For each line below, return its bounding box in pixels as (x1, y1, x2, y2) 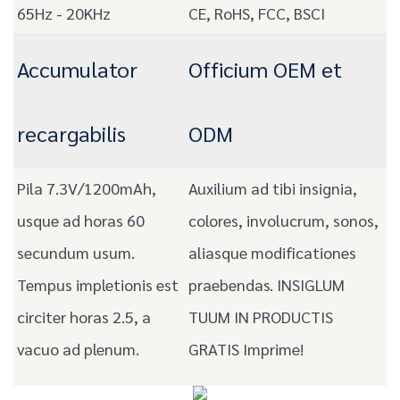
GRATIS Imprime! (188, 338, 304, 360)
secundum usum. (17, 242, 135, 263)
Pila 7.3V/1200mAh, (17, 178, 156, 199)
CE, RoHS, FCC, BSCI (188, 3, 325, 24)
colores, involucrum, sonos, (188, 210, 379, 231)
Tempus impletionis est (17, 274, 179, 296)
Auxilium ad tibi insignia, (188, 178, 357, 199)
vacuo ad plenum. (17, 338, 139, 360)
